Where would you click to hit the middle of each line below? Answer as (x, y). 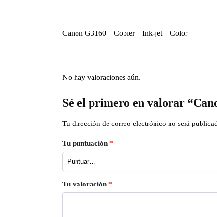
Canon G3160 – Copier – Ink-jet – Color (125, 33)
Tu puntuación (86, 144)
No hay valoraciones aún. (101, 77)
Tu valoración (85, 184)
